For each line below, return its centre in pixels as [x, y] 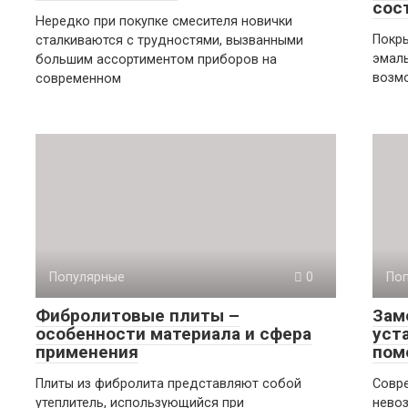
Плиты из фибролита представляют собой [168, 384]
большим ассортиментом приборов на [156, 60]
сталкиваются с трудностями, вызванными [169, 41]
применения [87, 352]
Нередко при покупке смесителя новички [164, 21]
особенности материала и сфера [173, 334]
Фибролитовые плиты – [138, 316]
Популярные [87, 277]
